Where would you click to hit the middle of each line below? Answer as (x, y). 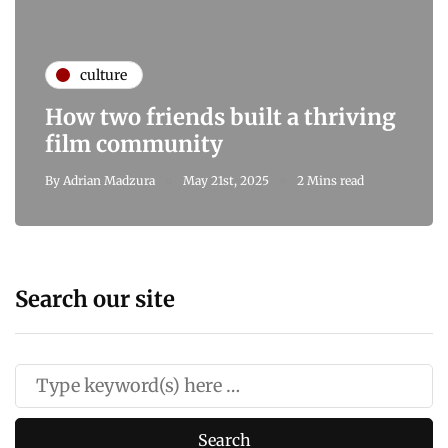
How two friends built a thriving (220, 117)
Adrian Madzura (109, 181)
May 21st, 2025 (226, 181)
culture (103, 74)
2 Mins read (330, 181)
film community (134, 144)
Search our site (95, 299)
